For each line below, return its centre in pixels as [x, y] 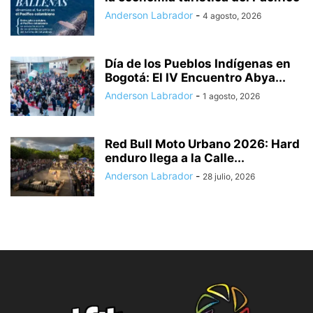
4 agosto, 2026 [232, 16]
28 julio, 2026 [229, 177]
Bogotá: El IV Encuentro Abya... [195, 78]
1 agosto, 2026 [231, 96]
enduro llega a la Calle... [175, 158]
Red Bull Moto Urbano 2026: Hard [202, 144]
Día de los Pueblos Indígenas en [198, 64]
